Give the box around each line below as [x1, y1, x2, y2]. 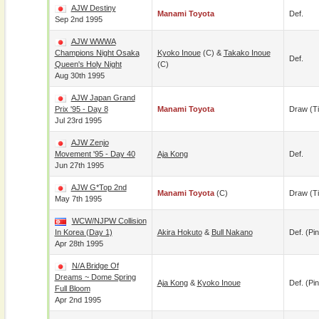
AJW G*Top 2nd [70, 183, 127, 192]
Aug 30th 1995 [54, 71, 105, 80]
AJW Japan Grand [70, 93, 135, 102]
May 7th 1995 [54, 194, 102, 203]
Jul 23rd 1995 [54, 116, 102, 125]
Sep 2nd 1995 [54, 15, 103, 23]
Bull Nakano [211, 228, 253, 236]
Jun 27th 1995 [54, 161, 104, 169]
